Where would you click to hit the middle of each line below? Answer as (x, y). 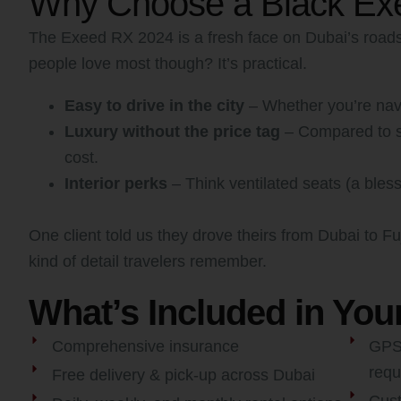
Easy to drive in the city (154, 106)
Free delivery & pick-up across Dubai (183, 375)
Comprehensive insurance (145, 346)
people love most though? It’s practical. (168, 64)
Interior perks (116, 183)
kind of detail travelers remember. (148, 261)
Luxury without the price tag (172, 132)
